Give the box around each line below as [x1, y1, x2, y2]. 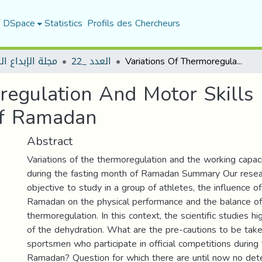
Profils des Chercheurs [87, 14, 180, 32]
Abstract [27, 130, 73, 152]
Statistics [44, 14, 82, 32]
